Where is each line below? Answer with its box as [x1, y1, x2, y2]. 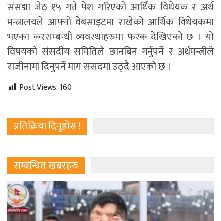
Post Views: [19, 80, 58, 94]
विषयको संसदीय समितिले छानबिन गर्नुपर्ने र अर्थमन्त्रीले [7, 43, 214, 60]
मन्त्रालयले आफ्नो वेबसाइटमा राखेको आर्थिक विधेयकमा [7, 13, 214, 31]
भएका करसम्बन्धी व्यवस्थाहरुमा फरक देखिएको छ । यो [7, 28, 214, 45]
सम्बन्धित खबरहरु [14, 157, 78, 174]
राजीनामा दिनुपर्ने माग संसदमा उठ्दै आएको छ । [7, 58, 171, 75]
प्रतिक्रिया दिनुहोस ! [14, 117, 80, 135]
